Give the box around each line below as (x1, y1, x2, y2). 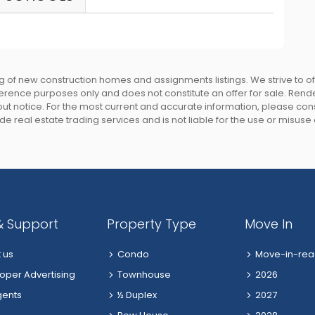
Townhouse (117, 267, 171, 281)
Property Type (106, 214, 196, 233)
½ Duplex (117, 288, 157, 302)
